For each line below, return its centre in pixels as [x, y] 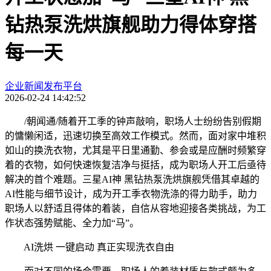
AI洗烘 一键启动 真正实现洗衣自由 [90, 247]
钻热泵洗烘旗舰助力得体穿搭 [131, 25]
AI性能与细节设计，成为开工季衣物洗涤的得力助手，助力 [131, 194]
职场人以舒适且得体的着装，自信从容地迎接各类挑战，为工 [135, 208]
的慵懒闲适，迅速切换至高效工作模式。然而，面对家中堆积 [135, 135]
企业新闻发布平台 [44, 86]
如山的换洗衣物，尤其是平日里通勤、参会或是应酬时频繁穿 [135, 150]
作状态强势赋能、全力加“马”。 [72, 223]
